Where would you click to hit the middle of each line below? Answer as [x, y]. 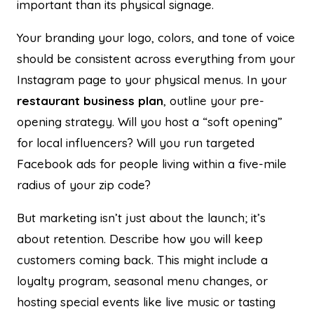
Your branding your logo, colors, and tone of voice [156, 37]
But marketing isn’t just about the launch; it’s [141, 217]
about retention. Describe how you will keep [140, 238]
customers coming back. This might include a [142, 259]
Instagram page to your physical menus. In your [152, 79]
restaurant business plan [90, 100]
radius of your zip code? [84, 184]
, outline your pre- [214, 100]
